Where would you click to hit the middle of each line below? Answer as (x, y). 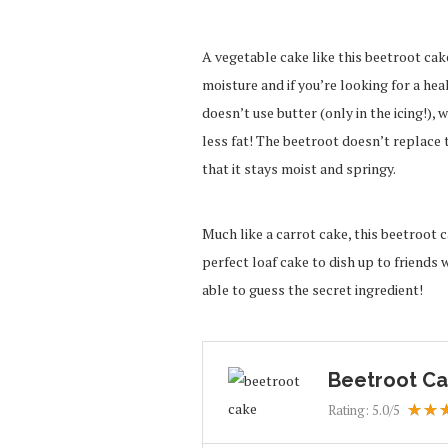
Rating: (350, 409)
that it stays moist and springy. (299, 168)
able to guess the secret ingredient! (312, 289)
